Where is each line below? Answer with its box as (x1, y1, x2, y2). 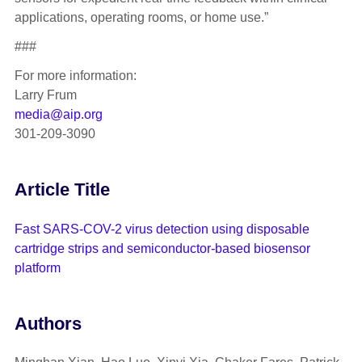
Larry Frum (14, 88, 77, 103)
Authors (14, 313, 82, 334)
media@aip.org (14, 107, 103, 122)
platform (14, 260, 61, 275)
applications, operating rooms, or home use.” (14, 11, 268, 25)
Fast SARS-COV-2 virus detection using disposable (14, 221, 309, 236)
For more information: (14, 69, 137, 83)
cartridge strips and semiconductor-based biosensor (14, 241, 310, 255)
